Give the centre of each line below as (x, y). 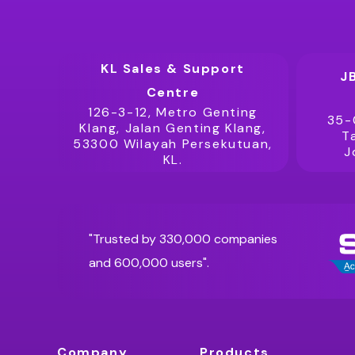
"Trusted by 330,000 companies (183, 239)
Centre (173, 92)
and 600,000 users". (149, 263)
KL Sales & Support (173, 69)
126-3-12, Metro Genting (173, 112)
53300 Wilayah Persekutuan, (173, 144)
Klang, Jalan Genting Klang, (173, 128)
